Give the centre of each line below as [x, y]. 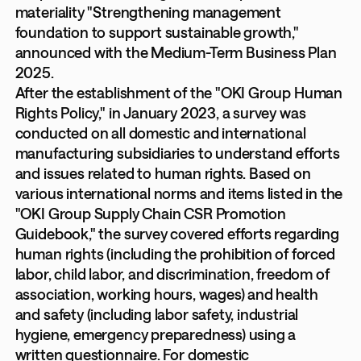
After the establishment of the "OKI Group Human [179, 93]
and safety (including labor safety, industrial [157, 315]
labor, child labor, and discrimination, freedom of [172, 274]
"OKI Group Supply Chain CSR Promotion [150, 214]
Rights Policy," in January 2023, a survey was [160, 113]
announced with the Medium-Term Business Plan [176, 53]
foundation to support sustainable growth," [157, 33]
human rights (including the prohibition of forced [175, 254]
